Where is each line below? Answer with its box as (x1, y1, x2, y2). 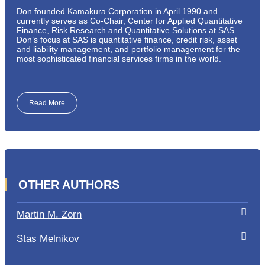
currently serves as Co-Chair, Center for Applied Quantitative (17, 15, 243, 25)
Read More (29, 98, 65, 107)
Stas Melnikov (17, 233, 79, 245)
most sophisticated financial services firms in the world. (17, 53, 221, 63)
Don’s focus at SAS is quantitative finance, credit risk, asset (17, 34, 237, 44)
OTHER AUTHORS (18, 178, 119, 192)
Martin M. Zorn (17, 209, 82, 221)
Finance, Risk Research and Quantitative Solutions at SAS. (17, 25, 237, 35)
